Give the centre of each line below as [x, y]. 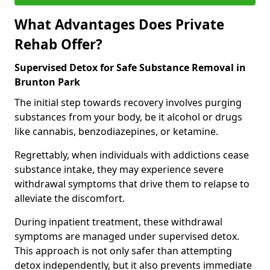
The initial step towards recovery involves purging [128, 102]
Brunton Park [47, 82]
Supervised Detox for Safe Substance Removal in [130, 67]
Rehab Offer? [58, 44]
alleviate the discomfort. [70, 198]
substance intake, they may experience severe [119, 169]
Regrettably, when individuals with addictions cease [132, 155]
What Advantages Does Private [119, 24]
